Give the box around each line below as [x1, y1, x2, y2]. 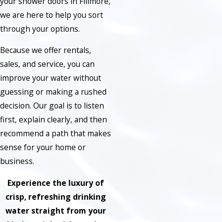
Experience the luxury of [7, 177, 104, 188]
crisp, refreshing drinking [5, 191, 106, 202]
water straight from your [5, 205, 106, 216]
